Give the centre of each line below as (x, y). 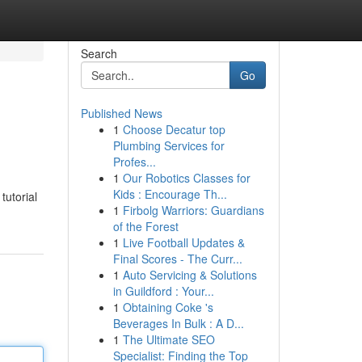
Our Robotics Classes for (186, 178)
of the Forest (145, 226)
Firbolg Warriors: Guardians (193, 210)
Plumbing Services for (168, 145)
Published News (121, 113)
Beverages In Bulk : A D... (178, 323)
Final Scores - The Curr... (177, 259)
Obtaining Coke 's (168, 307)
